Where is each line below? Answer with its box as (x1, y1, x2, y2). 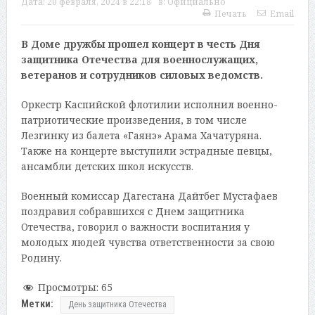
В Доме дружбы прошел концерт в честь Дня (20, 37, 260, 51)
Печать (214, 8, 247, 20)
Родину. (20, 251, 62, 265)
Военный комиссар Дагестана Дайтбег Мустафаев (20, 189, 278, 203)
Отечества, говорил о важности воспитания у (20, 220, 250, 234)
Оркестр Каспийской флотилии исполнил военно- (20, 98, 278, 112)
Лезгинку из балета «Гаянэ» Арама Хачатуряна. (20, 129, 262, 143)
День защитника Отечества (67, 299, 167, 309)
